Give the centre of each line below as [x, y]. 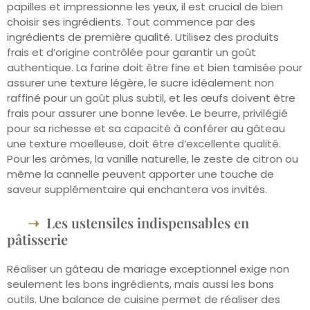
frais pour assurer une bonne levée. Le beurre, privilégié [147, 113]
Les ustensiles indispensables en [148, 222]
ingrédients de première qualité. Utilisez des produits [143, 37]
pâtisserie [37, 239]
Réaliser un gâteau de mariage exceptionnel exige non [148, 268]
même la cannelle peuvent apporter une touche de [140, 174]
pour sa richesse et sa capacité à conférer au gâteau [146, 129]
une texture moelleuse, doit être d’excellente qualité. [144, 144]
